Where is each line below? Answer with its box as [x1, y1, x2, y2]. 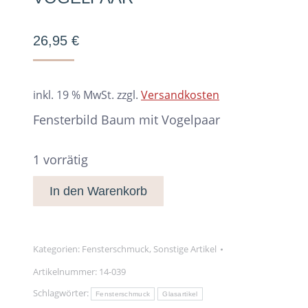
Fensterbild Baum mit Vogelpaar [33, 111, 220, 129]
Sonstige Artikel [153, 243, 217, 256]
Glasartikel [162, 290, 198, 298]
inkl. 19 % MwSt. [33, 87, 114, 103]
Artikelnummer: [33, 265, 99, 278]
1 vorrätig [33, 151, 88, 168]
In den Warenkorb [49, 184, 147, 199]
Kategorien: [33, 243, 82, 256]
